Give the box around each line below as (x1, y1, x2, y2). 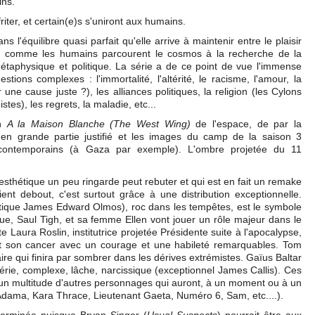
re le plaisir (252, 35, 302, 46)
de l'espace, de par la (190, 118, 302, 129)
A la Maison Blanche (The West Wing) (6, 118, 191, 129)
